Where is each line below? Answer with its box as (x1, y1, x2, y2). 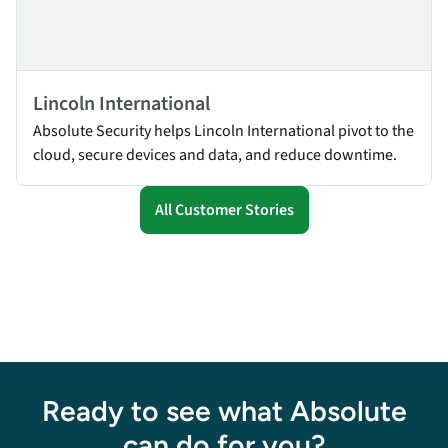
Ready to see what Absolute (41, 394, 407, 429)
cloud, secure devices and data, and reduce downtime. (33, 144, 397, 167)
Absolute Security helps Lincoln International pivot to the (33, 120, 414, 143)
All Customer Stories (154, 199, 294, 222)
